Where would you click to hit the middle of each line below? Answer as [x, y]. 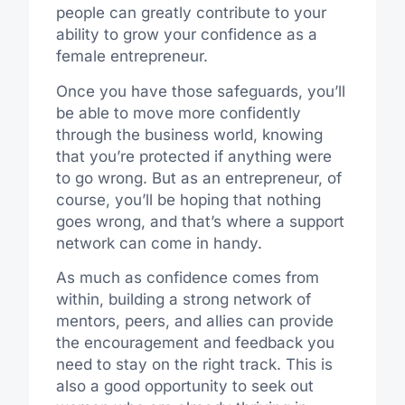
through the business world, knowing [189, 134]
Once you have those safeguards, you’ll [200, 91]
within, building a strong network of [183, 300]
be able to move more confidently [178, 113]
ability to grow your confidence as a [186, 35]
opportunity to [195, 386]
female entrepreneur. [132, 57]
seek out [282, 386]
